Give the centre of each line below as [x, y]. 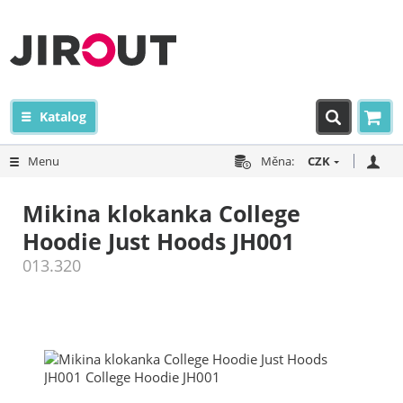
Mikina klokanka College [161, 213]
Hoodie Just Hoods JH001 [158, 241]
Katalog [63, 116]
